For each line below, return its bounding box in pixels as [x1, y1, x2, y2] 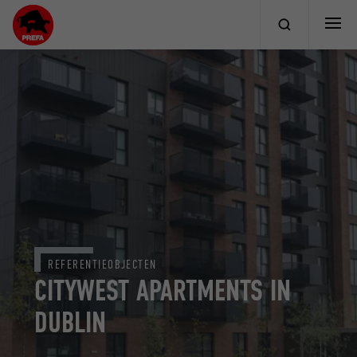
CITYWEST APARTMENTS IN [34, 273, 292, 309]
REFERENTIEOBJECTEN [48, 257, 157, 273]
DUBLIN [34, 305, 107, 341]
